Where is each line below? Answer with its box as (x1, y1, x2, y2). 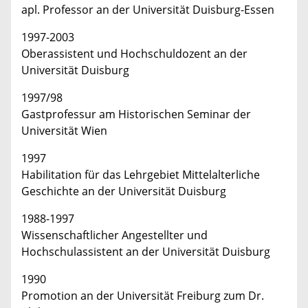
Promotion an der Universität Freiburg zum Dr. (21, 287, 264, 303)
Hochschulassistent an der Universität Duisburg (21, 243, 270, 259)
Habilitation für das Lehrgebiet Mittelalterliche (21, 166, 260, 182)
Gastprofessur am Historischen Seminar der (21, 106, 251, 122)
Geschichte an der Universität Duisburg (21, 183, 226, 199)
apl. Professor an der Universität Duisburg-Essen (21, 1, 274, 17)
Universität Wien (21, 122, 107, 138)
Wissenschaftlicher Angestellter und (21, 227, 208, 243)
